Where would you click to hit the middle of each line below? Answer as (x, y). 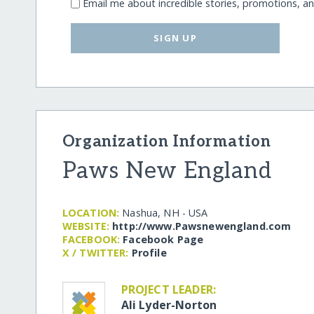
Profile (149, 252)
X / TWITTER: (95, 252)
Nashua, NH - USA (165, 212)
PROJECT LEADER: (169, 289)
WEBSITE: (86, 226)
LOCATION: (91, 212)
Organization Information (166, 142)
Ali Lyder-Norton (169, 305)
